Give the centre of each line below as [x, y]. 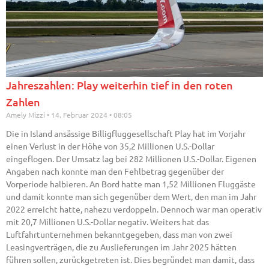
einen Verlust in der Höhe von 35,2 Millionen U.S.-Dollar [110, 146]
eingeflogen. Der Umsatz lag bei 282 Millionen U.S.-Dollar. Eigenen [131, 159]
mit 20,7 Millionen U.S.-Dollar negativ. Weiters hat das [107, 222]
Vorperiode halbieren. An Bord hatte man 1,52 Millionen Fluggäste [131, 184]
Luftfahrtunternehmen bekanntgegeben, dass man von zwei [119, 234]
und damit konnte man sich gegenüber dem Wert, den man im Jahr [131, 197]
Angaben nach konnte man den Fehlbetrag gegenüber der [115, 171]
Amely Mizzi [26, 115]
